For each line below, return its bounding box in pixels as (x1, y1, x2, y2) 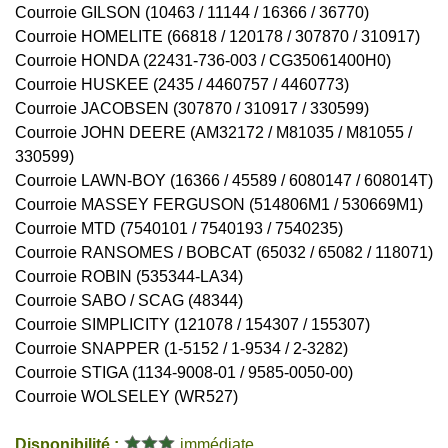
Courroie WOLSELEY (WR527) (15, 388, 238, 406)
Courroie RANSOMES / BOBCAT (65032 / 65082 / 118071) (15, 244, 433, 262)
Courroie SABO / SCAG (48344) (15, 292, 243, 310)
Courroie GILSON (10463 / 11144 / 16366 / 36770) (15, 4, 369, 22)
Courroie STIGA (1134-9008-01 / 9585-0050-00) (15, 364, 353, 382)
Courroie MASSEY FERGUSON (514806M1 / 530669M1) (15, 196, 423, 214)
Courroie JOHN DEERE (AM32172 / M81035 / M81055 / (15, 124, 412, 142)
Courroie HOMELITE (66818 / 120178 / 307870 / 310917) (15, 28, 420, 46)
